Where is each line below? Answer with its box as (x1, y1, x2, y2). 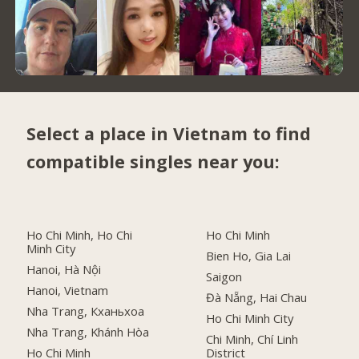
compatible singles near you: (26, 149, 280, 173)
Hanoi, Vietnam (26, 282, 109, 299)
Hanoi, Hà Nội (26, 261, 102, 278)
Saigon (206, 268, 243, 285)
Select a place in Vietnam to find (26, 121, 312, 145)
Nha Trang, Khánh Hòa (26, 323, 150, 340)
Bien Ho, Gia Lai (206, 248, 292, 264)
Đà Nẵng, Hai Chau (206, 289, 308, 306)
